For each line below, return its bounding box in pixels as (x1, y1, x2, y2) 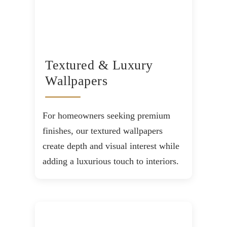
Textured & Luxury (45, 58, 153, 73)
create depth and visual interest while (43, 141, 179, 152)
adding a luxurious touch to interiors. (43, 156, 179, 167)
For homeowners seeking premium (43, 110, 170, 121)
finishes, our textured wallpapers (43, 126, 163, 136)
